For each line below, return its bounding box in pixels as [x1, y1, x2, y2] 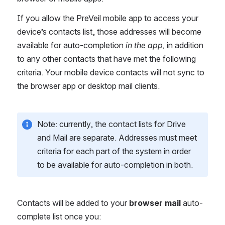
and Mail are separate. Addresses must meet [37, 133, 197, 143]
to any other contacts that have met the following [17, 54, 196, 64]
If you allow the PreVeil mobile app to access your [17, 13, 198, 23]
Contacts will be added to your [17, 198, 129, 208]
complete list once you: [17, 211, 101, 221]
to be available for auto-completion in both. [37, 160, 193, 170]
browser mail [129, 198, 181, 208]
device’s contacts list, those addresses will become [17, 27, 201, 37]
